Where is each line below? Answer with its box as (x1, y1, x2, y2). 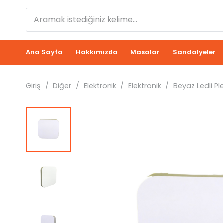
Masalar (130, 47, 160, 57)
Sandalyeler (172, 47, 216, 57)
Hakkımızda (75, 47, 118, 57)
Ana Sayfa (26, 47, 63, 57)
